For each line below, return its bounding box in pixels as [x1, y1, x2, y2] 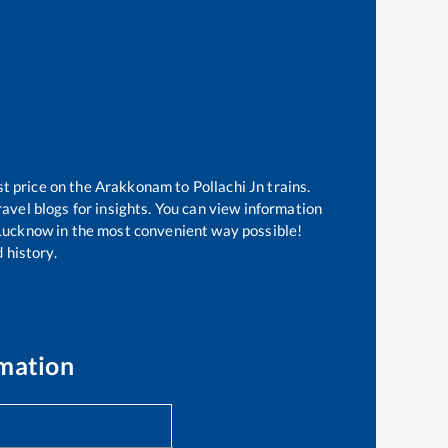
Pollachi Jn [192, 177, 265, 196]
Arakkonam [94, 177, 173, 196]
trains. [264, 177, 311, 196]
